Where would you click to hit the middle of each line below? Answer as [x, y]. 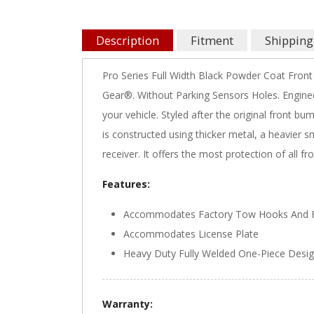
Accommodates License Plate [191, 234]
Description [128, 41]
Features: [126, 184]
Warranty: [129, 304]
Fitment [212, 41]
